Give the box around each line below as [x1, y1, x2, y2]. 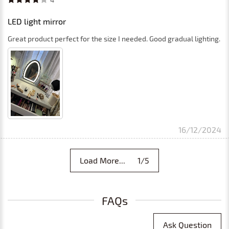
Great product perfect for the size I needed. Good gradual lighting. [8, 34, 220, 43]
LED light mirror [8, 16, 66, 26]
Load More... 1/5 [80, 155, 149, 165]
